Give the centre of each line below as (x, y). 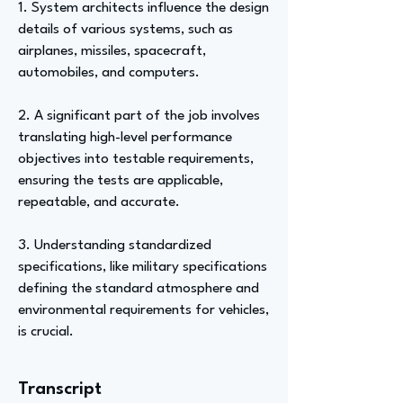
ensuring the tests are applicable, (121, 181)
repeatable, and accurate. (99, 202)
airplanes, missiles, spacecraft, (112, 51)
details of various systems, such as (125, 30)
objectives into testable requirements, (136, 159)
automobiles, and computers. (109, 73)
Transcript (60, 390)
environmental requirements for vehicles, (143, 310)
